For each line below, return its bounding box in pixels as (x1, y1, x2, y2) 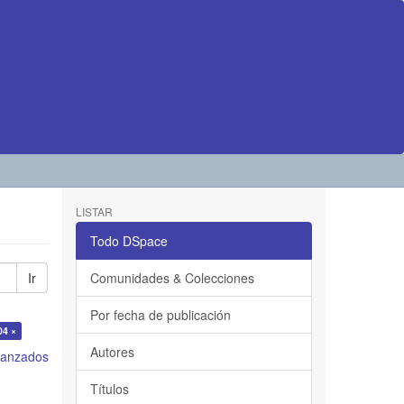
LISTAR (75, 204, 113, 219)
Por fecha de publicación (89, 306, 231, 324)
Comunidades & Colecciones (89, 269, 254, 287)
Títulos (89, 380, 129, 398)
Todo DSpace (89, 232, 168, 250)
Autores (89, 343, 134, 361)
